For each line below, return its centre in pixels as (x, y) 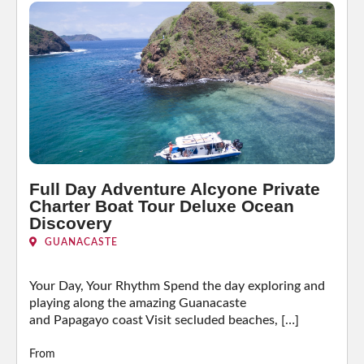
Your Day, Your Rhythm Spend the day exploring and (177, 286)
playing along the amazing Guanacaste (138, 303)
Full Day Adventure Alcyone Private (175, 188)
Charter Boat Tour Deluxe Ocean (162, 206)
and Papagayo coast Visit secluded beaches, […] (164, 320)
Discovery (71, 223)
